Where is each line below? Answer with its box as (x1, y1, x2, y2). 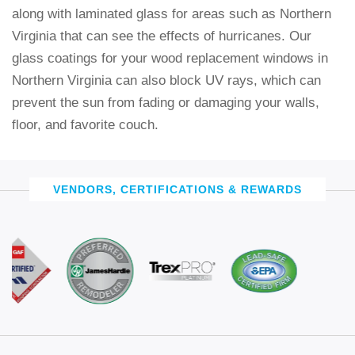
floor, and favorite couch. (12, 116, 158, 132)
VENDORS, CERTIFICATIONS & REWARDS (53, 182, 302, 196)
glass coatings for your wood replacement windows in (12, 50, 328, 66)
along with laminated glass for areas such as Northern (12, 6, 331, 21)
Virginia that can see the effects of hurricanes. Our (12, 28, 311, 44)
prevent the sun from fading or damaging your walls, (12, 94, 319, 110)
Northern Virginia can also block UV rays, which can (12, 72, 321, 88)
